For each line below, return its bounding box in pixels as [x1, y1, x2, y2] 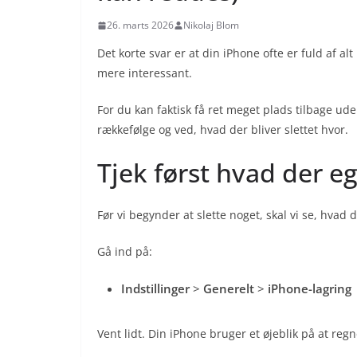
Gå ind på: [97, 244, 152, 260]
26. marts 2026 [107, 18, 174, 33]
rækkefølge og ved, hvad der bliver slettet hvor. [97, 122, 348, 138]
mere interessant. [97, 65, 192, 81]
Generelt [203, 280, 254, 297]
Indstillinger [121, 280, 190, 297]
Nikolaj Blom [183, 18, 239, 33]
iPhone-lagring [268, 280, 351, 297]
